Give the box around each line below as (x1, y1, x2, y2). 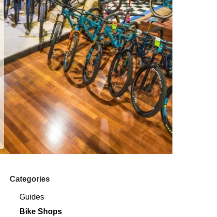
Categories (10, 175, 50, 183)
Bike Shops (19, 207, 62, 216)
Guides (19, 193, 44, 201)
